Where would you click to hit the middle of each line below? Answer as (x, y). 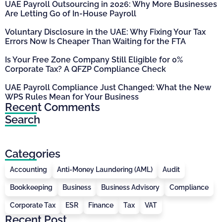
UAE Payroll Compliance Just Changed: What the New (108, 87)
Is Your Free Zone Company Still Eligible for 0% (94, 59)
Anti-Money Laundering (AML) (105, 169)
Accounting (28, 169)
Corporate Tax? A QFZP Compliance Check (85, 69)
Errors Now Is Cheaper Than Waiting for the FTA (95, 41)
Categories (33, 153)
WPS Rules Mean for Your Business (72, 97)
